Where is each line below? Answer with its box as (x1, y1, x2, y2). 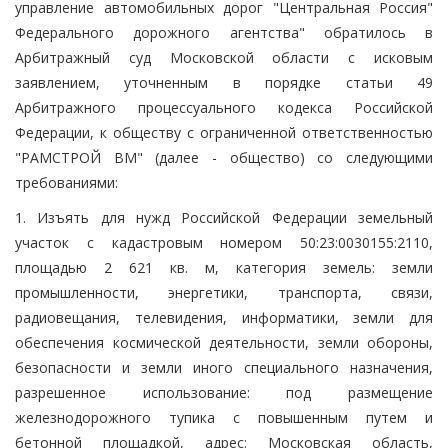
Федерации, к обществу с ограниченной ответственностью (15, 122, 433, 142)
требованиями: (15, 172, 118, 192)
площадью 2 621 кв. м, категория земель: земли (15, 257, 433, 277)
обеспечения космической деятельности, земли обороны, (15, 332, 433, 352)
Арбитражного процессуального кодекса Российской (15, 97, 433, 117)
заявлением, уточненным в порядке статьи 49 (15, 72, 433, 92)
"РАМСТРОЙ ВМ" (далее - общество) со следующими (15, 147, 433, 167)
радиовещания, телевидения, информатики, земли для (15, 307, 433, 327)
